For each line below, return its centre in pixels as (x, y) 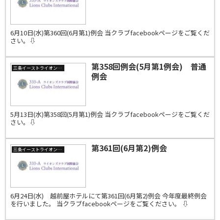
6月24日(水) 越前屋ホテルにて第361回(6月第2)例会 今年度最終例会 (108, 196)
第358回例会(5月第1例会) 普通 (149, 67)
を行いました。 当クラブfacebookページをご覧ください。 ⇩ (99, 204)
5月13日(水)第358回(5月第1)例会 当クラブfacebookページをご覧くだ (110, 114)
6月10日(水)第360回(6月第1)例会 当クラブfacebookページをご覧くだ (110, 33)
